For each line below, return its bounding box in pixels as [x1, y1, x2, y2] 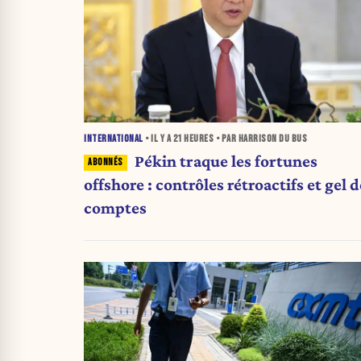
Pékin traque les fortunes [134, 151, 317, 171]
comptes [84, 197, 147, 218]
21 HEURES [172, 133, 214, 146]
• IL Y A [143, 133, 173, 146]
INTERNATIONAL [84, 133, 143, 146]
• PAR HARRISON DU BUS [214, 133, 307, 146]
